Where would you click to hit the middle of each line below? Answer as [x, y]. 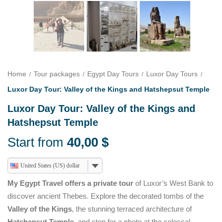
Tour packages [57, 74]
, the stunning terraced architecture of [132, 209]
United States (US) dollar [50, 166]
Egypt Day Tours [113, 74]
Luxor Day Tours [172, 74]
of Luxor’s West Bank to [173, 183]
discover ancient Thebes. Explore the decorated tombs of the [106, 196]
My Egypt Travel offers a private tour [70, 183]
